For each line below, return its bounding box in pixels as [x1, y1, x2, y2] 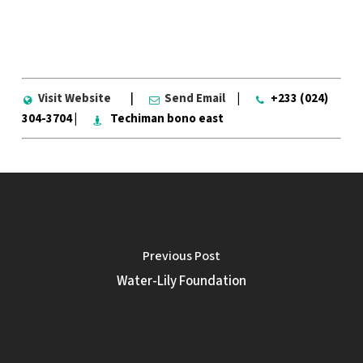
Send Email [164, 89, 225, 107]
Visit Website [37, 89, 111, 107]
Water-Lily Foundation [116, 271, 246, 291]
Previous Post [142, 246, 220, 265]
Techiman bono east [107, 109, 226, 127]
